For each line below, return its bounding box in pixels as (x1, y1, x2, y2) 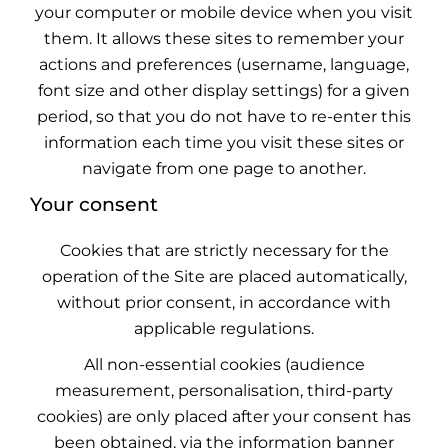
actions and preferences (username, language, (39, 55, 409, 74)
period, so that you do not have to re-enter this (37, 107, 411, 126)
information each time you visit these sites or (44, 133, 404, 152)
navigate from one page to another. (82, 159, 366, 178)
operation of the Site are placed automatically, (41, 267, 407, 286)
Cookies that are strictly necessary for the (59, 241, 389, 260)
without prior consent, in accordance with (57, 293, 391, 312)
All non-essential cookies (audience (83, 355, 365, 374)
